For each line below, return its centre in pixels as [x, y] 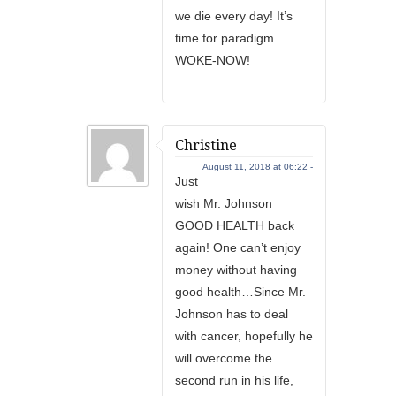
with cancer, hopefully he [244, 336]
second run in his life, [234, 380]
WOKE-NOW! [213, 60]
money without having [236, 270]
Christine [206, 145]
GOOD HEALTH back [235, 225]
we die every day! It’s [234, 16]
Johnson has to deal [232, 314]
